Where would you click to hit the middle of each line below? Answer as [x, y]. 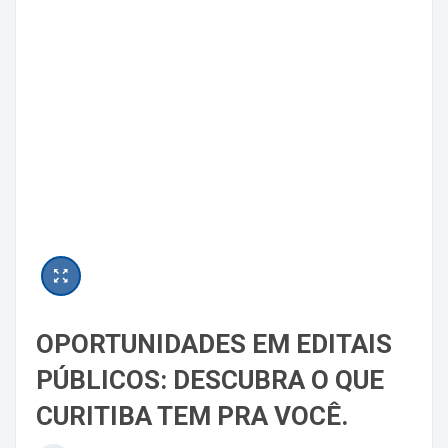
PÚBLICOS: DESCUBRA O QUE [210, 380]
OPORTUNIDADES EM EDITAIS [214, 344]
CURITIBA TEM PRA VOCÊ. [192, 416]
